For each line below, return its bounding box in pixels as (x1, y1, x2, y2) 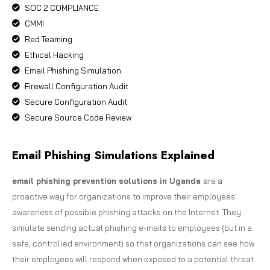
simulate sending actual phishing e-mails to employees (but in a (12, 222, 252, 233)
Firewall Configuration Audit (25, 81, 129, 91)
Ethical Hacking (25, 49, 84, 60)
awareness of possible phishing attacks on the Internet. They (12, 207, 241, 217)
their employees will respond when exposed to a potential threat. (12, 254, 256, 264)
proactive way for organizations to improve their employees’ (12, 191, 237, 201)
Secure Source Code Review (25, 112, 132, 122)
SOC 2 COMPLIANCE (25, 2, 99, 13)
